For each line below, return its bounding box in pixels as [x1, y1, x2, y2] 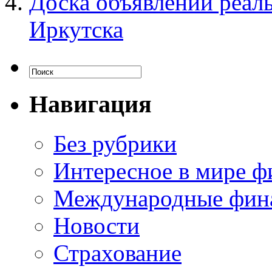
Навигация [29, 90, 152, 118]
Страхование [53, 239, 182, 266]
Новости [53, 212, 140, 239]
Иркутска [29, 16, 123, 43]
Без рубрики [53, 130, 177, 157]
